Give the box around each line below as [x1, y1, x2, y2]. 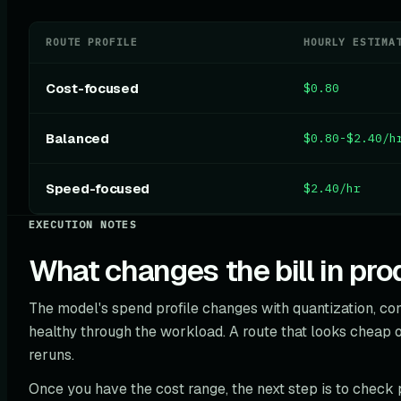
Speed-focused [46, 180, 150, 197]
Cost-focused [46, 80, 139, 97]
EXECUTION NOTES [29, 218, 137, 231]
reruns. [29, 346, 74, 364]
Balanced [46, 130, 109, 147]
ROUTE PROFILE [46, 36, 138, 48]
